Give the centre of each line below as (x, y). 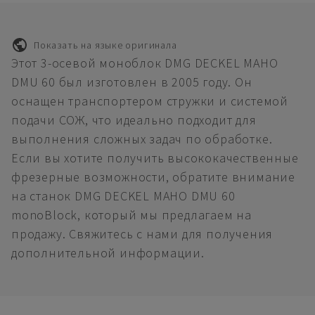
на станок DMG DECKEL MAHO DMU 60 (123, 196)
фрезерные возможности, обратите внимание (153, 177)
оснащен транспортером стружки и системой (150, 101)
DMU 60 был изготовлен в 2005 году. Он (132, 82)
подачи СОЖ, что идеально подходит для (134, 120)
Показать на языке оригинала (105, 45)
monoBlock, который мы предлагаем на (132, 215)
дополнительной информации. (108, 253)
